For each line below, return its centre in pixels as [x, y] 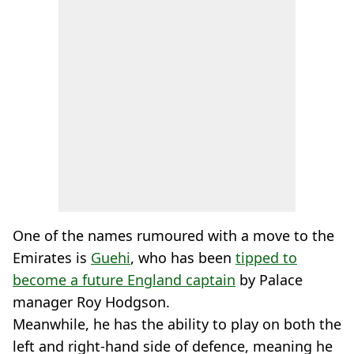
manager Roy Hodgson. [91, 302]
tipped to [266, 258]
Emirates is [52, 258]
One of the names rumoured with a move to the [173, 235]
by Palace [269, 280]
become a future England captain [124, 280]
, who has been [183, 258]
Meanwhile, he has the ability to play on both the [177, 324]
